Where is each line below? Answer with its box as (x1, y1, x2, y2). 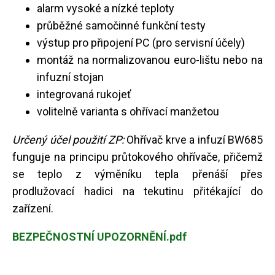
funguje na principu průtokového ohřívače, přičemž (12, 150, 263, 163)
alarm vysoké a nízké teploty (37, 1, 174, 15)
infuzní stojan (37, 70, 104, 83)
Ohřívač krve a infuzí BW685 (123, 133, 263, 146)
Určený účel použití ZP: (12, 133, 124, 146)
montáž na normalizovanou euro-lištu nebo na (37, 53, 263, 66)
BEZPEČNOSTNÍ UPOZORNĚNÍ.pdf (12, 230, 187, 243)
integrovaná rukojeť (37, 87, 131, 101)
